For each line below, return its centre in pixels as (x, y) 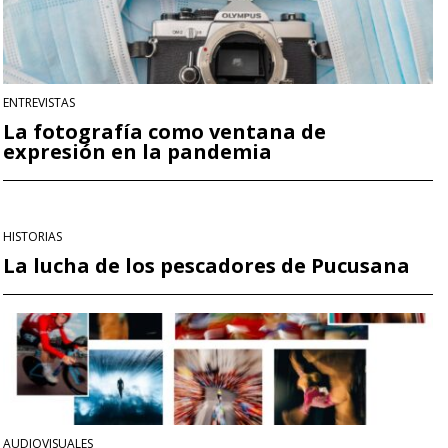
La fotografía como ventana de (164, 131)
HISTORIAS (32, 236)
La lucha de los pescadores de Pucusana (206, 265)
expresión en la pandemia (137, 151)
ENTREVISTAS (39, 102)
